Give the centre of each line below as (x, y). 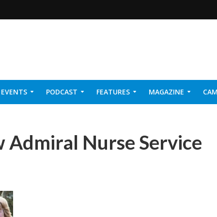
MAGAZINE (166, 92)
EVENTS (14, 92)
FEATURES (113, 92)
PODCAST (62, 92)
